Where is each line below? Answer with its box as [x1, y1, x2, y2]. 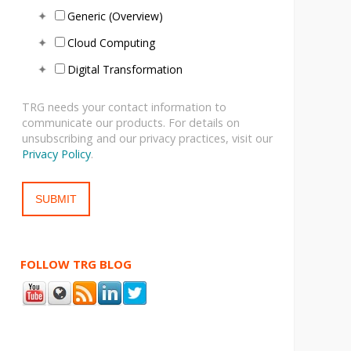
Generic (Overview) [67, 8, 163, 24]
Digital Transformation [67, 61, 183, 77]
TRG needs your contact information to [21, 100, 226, 115]
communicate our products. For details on [21, 115, 240, 131]
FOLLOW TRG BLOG [20, 255, 132, 272]
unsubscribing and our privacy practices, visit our [21, 131, 273, 147]
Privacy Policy [21, 147, 91, 162]
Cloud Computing [67, 34, 155, 50]
